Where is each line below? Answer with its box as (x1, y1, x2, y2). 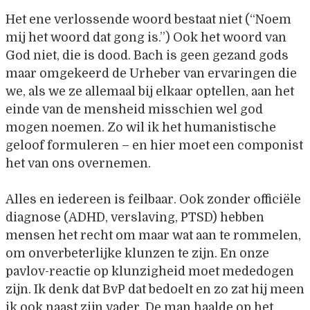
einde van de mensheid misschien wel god (6, 102, 263, 116)
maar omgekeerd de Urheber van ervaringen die (6, 66, 297, 80)
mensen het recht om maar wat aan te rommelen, (6, 228, 301, 242)
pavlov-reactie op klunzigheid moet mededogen (6, 264, 294, 278)
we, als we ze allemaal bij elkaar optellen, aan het (6, 84, 294, 98)
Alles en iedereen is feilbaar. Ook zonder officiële (6, 192, 301, 206)
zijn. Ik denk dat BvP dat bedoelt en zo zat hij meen (6, 282, 304, 296)
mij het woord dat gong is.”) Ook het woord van (6, 30, 286, 44)
